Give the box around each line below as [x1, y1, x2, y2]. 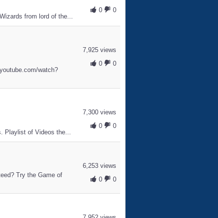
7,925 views [82, 46, 116, 54]
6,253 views [82, 162, 116, 169]
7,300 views [82, 109, 116, 116]
